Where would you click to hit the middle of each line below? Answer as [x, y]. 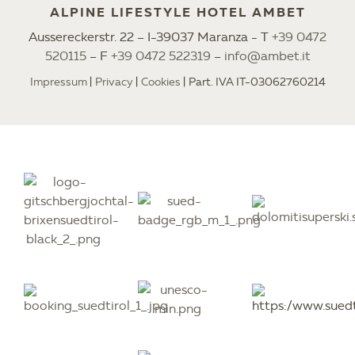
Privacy [114, 82]
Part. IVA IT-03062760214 [257, 82]
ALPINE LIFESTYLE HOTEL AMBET [177, 13]
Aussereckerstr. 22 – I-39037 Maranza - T [150, 37]
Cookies [160, 82]
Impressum [58, 82]
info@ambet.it [267, 56]
